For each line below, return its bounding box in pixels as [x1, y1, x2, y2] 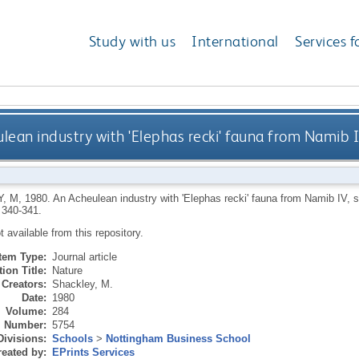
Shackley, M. [51, 277, 113, 290]
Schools [51, 332, 93, 345]
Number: [3, 318, 46, 331]
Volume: [5, 305, 46, 317]
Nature [51, 264, 83, 276]
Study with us [88, 32, 176, 51]
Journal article [51, 250, 117, 263]
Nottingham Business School [105, 332, 251, 345]
